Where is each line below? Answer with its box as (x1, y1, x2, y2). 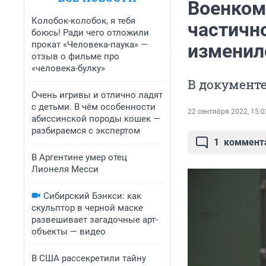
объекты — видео (31, 226, 106, 237)
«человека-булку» (31, 63, 105, 74)
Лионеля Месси (31, 164, 99, 175)
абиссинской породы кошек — (31, 113, 160, 124)
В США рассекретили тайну (31, 253, 146, 264)
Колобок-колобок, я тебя (31, 15, 135, 26)
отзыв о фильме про (31, 51, 119, 62)
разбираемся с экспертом (31, 125, 140, 136)
